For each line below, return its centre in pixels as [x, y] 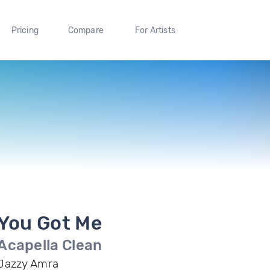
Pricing [25, 30]
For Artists [155, 30]
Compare [86, 30]
